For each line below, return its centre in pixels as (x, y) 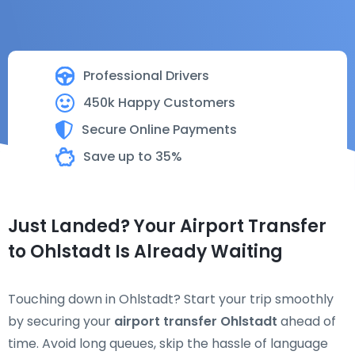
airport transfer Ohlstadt (196, 321)
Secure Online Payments (159, 130)
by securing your (61, 321)
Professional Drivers (146, 76)
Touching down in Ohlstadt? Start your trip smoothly (171, 299)
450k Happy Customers (159, 103)
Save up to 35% (133, 157)
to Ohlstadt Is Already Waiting (145, 252)
